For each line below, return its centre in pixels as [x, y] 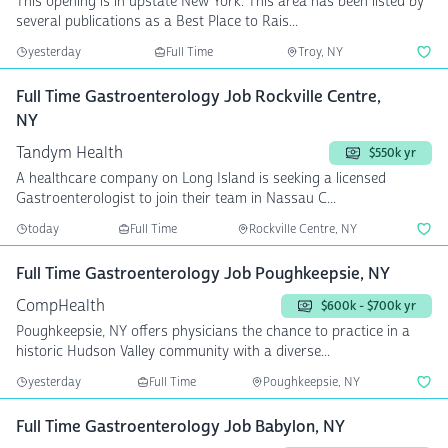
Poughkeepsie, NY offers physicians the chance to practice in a [213, 331]
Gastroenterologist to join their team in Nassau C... [176, 198]
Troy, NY [320, 52]
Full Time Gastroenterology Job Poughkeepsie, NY [203, 273]
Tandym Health [69, 152]
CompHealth [60, 305]
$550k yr [392, 153]
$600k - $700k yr [368, 306]
